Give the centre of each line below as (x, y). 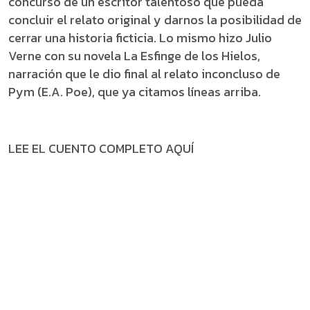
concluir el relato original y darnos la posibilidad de (155, 20)
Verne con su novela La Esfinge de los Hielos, (134, 56)
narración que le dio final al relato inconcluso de (144, 74)
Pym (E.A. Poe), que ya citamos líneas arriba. (135, 92)
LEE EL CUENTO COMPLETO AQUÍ (101, 148)
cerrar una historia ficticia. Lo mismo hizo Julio (140, 38)
